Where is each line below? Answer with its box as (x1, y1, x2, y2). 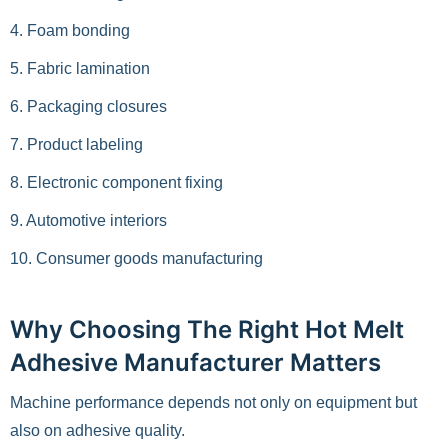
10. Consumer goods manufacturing (10, 250, 263, 267)
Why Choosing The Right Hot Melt (10, 315, 404, 344)
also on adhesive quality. (10, 422, 185, 439)
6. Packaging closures (10, 98, 167, 115)
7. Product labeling (10, 136, 143, 153)
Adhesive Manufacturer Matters (10, 348, 381, 377)
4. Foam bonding (10, 22, 130, 39)
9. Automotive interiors (10, 212, 167, 229)
